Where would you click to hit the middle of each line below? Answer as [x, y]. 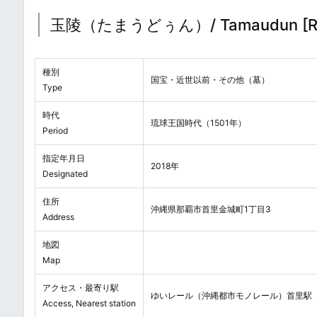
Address [58, 217]
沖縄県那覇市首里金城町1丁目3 [211, 209]
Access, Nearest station [89, 304]
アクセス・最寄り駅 [81, 288]
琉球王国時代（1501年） [198, 123]
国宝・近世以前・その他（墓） [210, 80]
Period [55, 131]
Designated [65, 174]
